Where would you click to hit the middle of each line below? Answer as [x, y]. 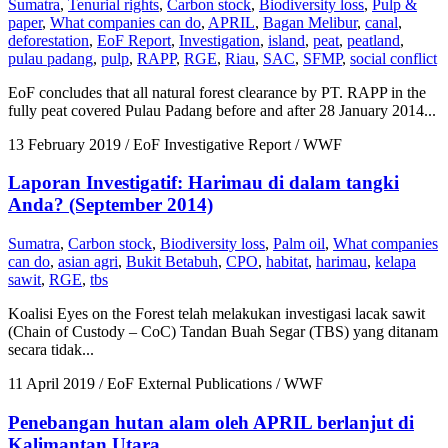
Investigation [219, 40]
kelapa [395, 261]
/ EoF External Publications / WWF [209, 383]
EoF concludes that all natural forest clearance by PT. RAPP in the [217, 92]
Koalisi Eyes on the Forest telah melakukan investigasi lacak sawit [216, 313]
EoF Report [134, 40]
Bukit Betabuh [172, 261]
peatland [373, 40]
